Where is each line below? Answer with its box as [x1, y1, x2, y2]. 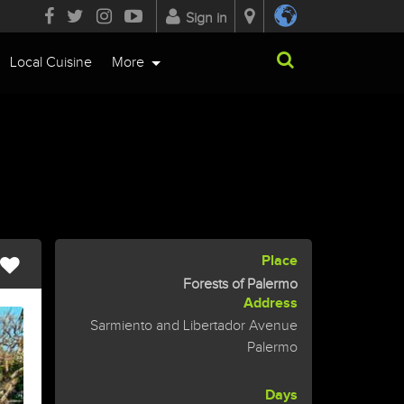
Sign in [185, 10, 227, 27]
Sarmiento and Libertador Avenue [90, 317, 298, 335]
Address [243, 294, 298, 312]
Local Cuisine [10, 54, 92, 71]
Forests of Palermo [183, 275, 298, 293]
